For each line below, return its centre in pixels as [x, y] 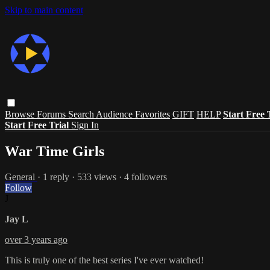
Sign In [85, 125]
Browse [21, 114]
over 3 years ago [36, 239]
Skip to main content [44, 10]
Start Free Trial [38, 125]
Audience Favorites [133, 114]
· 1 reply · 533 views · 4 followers [102, 177]
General [21, 177]
